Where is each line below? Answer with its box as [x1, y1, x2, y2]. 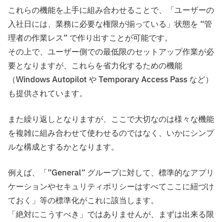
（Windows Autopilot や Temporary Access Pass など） [8, 73, 213, 86]
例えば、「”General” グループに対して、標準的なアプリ [8, 166, 214, 179]
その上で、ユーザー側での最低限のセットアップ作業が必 [8, 46, 214, 58]
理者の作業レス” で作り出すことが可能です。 [8, 32, 172, 44]
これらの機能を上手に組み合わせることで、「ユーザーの [8, 4, 214, 16]
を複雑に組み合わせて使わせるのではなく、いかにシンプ [8, 127, 214, 139]
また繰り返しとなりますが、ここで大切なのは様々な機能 [8, 113, 214, 125]
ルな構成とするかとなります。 [8, 141, 119, 153]
